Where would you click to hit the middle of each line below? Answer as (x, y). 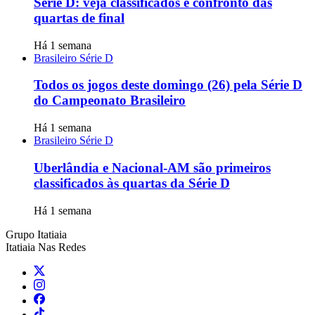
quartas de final (79, 18)
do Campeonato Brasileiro (110, 101)
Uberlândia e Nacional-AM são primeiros (152, 167)
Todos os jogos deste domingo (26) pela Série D (168, 85)
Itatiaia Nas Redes (46, 247)
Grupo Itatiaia (36, 234)
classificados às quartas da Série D (132, 183)
